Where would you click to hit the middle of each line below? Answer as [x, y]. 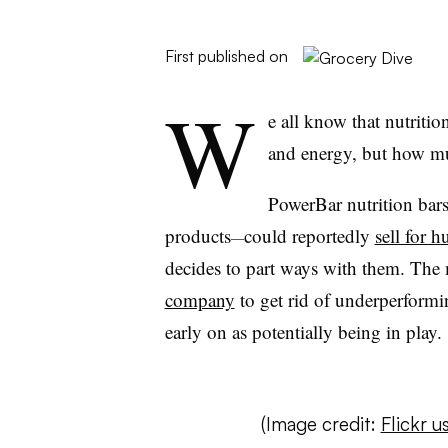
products [197, 235]
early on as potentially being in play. [303, 331]
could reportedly [309, 235]
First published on [226, 56]
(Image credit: [320, 424]
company [199, 299]
